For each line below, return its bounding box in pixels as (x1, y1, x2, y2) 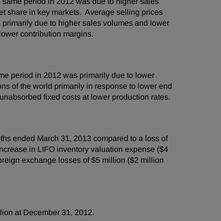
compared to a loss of (91, 134, 168, 143)
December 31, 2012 (23, 208, 92, 217)
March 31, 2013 (37, 134, 91, 143)
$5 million (91, 156, 125, 164)
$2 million (130, 156, 164, 164)
